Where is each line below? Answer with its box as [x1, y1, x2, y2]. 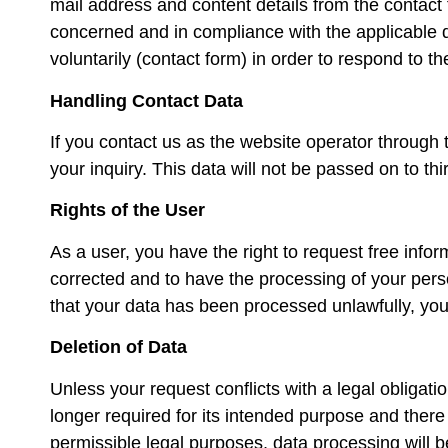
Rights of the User [50, 200, 205, 221]
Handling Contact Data [50, 90, 243, 111]
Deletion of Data [50, 337, 187, 358]
